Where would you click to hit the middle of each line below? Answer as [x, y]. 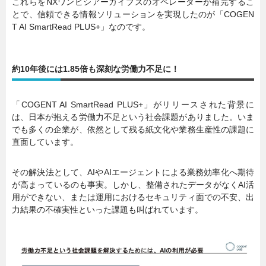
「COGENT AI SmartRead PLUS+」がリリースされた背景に [133, 105]
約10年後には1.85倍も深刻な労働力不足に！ [96, 69]
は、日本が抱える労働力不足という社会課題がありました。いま [133, 117]
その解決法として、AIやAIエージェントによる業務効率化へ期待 [133, 172]
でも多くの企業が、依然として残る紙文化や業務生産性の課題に [133, 130]
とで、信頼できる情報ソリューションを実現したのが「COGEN [133, 15]
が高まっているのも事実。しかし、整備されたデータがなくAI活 [133, 185]
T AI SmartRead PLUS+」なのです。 [81, 27]
